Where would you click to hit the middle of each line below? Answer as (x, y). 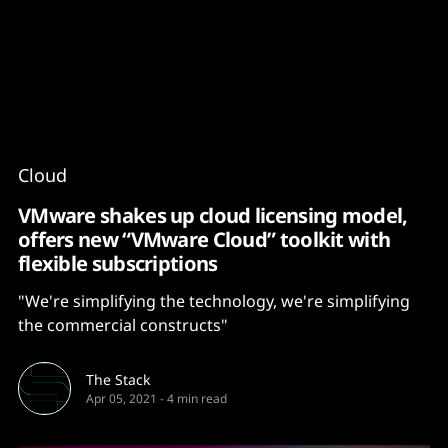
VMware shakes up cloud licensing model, (213, 215)
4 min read (197, 398)
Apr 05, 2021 (121, 398)
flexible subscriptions (118, 263)
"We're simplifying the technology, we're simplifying (214, 301)
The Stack (118, 379)
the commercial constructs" (123, 325)
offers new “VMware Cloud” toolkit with (204, 239)
